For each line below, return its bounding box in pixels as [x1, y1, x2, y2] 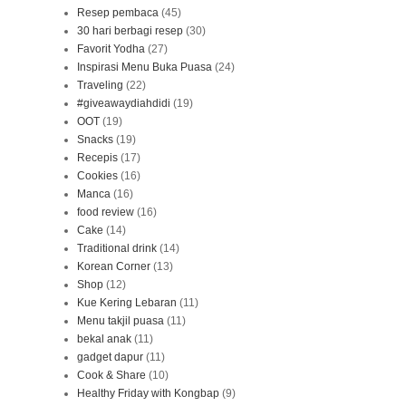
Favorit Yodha [77, 43, 145, 56]
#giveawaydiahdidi [77, 97, 170, 111]
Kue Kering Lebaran [77, 296, 177, 310]
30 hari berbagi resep [77, 24, 183, 38]
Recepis [77, 151, 118, 165]
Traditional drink [77, 242, 157, 256]
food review [77, 206, 134, 219]
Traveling [77, 79, 123, 92]
